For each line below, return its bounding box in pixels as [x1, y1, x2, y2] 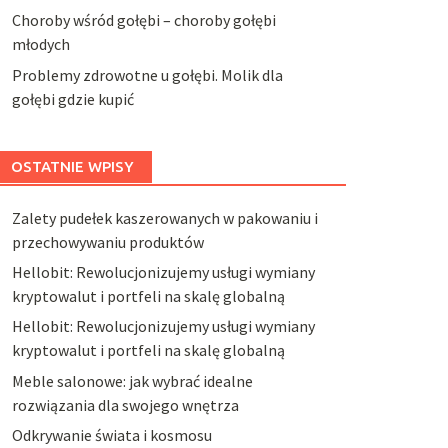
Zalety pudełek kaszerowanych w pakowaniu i [11, 207, 318, 228]
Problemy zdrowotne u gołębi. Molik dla [11, 64, 283, 85]
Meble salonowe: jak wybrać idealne [11, 370, 253, 391]
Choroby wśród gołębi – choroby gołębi [11, 10, 276, 31]
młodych [11, 34, 70, 55]
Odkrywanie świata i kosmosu [11, 425, 212, 446]
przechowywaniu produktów [11, 231, 204, 252]
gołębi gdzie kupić [11, 88, 134, 109]
